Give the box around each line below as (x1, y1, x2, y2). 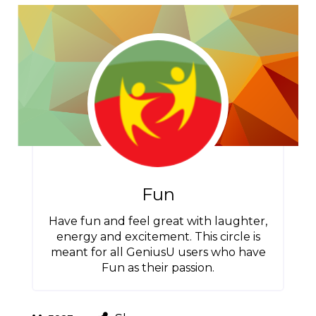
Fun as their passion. (102, 261, 214, 274)
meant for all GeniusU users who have (50, 245, 266, 259)
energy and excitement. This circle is (56, 230, 260, 243)
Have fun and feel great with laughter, (49, 214, 267, 228)
